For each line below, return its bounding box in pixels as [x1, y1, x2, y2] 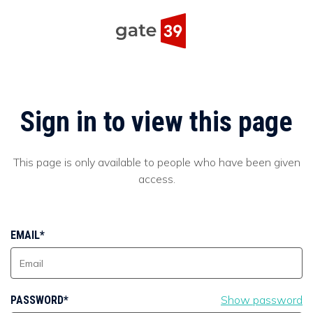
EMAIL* [10, 228, 45, 242]
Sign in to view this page [20, 105, 293, 139]
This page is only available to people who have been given [13, 154, 300, 169]
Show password [221, 293, 303, 307]
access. [138, 171, 175, 186]
